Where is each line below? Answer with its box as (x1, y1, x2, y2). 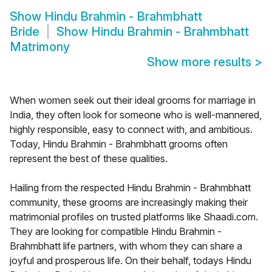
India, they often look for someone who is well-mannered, (10, 109, 262, 121)
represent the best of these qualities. (10, 152, 168, 165)
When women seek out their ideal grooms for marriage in (10, 94, 256, 107)
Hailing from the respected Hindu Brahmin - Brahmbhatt (10, 182, 251, 194)
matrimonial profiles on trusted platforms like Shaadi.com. (10, 211, 258, 223)
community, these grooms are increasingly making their (10, 196, 248, 209)
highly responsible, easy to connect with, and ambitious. (10, 123, 253, 136)
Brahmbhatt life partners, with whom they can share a (10, 240, 242, 253)
